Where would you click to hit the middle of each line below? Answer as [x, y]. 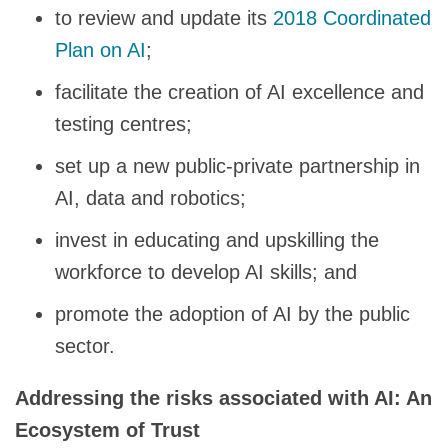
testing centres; [123, 123]
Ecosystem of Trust [107, 429]
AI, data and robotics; [150, 197]
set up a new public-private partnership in [237, 165]
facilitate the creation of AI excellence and [239, 91]
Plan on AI [100, 49]
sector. [85, 345]
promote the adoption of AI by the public [232, 313]
